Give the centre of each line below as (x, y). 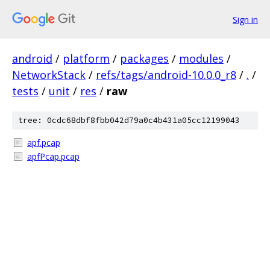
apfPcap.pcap (53, 156)
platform (86, 58)
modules (201, 58)
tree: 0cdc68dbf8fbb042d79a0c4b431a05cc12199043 (129, 120)
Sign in (245, 19)
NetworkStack (49, 75)
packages (144, 58)
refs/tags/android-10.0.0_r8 (166, 75)
